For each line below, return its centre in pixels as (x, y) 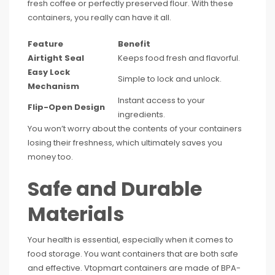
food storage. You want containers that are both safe (133, 254)
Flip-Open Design (66, 107)
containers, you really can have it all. (99, 17)
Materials (76, 214)
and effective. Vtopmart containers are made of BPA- (134, 268)
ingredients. (141, 114)
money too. (50, 157)
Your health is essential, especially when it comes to (130, 240)
